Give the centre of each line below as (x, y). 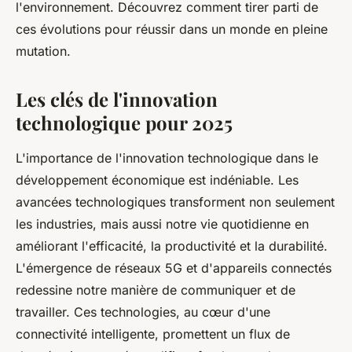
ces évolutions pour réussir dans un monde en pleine (172, 29)
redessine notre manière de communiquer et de (156, 290)
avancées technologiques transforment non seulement (175, 202)
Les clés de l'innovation (117, 99)
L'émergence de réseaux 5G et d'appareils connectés (174, 268)
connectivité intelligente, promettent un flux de (153, 334)
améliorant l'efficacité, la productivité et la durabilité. (172, 246)
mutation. (43, 51)
